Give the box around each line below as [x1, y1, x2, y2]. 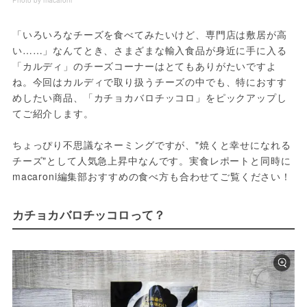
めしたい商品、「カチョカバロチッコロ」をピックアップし [12, 90, 287, 105]
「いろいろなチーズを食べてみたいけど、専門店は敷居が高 [12, 27, 287, 42]
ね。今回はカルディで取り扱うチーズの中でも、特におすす [12, 75, 287, 89]
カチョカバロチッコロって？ [12, 206, 166, 223]
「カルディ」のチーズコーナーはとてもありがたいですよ [12, 59, 277, 73]
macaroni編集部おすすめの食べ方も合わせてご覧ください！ [12, 169, 291, 184]
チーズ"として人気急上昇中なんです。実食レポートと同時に [12, 153, 291, 168]
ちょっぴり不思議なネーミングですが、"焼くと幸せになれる [12, 138, 291, 152]
